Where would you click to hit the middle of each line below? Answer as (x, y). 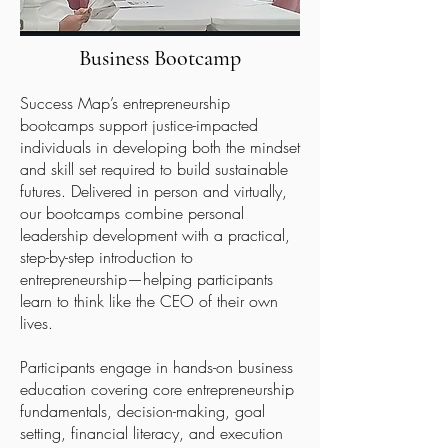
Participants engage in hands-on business (156, 367)
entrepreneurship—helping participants (146, 279)
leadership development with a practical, (155, 235)
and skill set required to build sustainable (154, 169)
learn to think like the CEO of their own (149, 301)
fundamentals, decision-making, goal (142, 411)
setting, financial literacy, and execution (151, 433)
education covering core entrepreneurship (157, 389)
